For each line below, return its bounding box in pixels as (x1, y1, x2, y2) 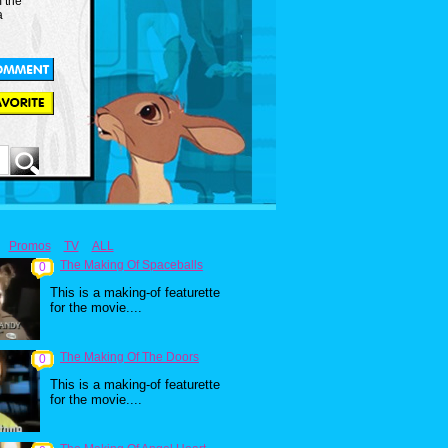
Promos (8, 239, 51, 253)
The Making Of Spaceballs (60, 258, 203, 272)
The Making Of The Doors (60, 350, 199, 364)
